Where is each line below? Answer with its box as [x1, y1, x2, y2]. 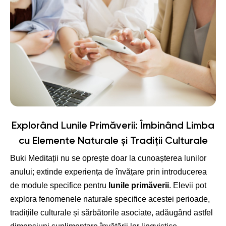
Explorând [12, 121, 61, 132]
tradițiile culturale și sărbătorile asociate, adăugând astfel [10, 208, 213, 217]
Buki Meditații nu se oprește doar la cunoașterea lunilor [10, 154, 206, 163]
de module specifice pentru [10, 181, 108, 190]
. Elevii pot [169, 181, 206, 190]
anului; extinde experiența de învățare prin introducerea [10, 167, 207, 177]
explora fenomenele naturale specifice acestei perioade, [10, 195, 210, 204]
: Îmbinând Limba [135, 121, 214, 132]
